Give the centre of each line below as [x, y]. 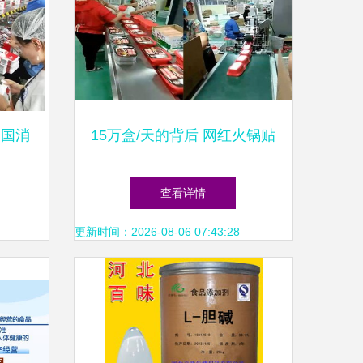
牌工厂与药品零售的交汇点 [183, 184]
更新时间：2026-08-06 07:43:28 [157, 232]
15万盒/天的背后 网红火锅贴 [183, 135]
